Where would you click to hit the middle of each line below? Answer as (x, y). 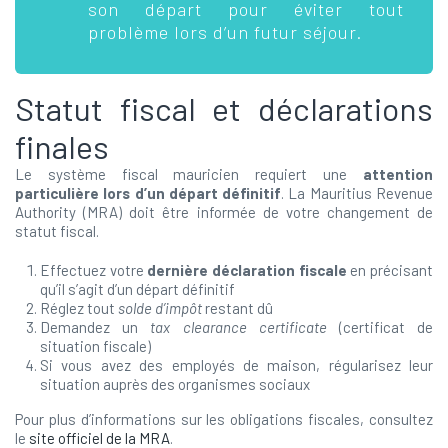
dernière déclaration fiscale (247, 270)
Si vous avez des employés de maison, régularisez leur (236, 365)
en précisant (390, 270)
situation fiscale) (95, 346)
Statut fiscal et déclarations (224, 108)
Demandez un (95, 327)
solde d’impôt (160, 308)
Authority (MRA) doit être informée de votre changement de (224, 212)
